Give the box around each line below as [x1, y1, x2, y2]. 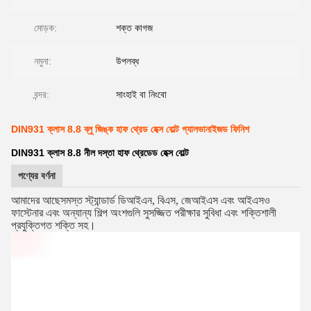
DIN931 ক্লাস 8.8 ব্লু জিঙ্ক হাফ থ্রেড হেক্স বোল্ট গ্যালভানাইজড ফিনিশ [11, 124, 249, 135]
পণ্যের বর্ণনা [18, 170, 56, 181]
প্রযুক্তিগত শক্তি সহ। [11, 219, 96, 231]
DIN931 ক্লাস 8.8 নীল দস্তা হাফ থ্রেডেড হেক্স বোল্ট [11, 147, 189, 158]
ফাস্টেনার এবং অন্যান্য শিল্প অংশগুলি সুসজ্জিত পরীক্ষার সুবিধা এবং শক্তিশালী [11, 207, 276, 219]
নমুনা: [34, 56, 51, 67]
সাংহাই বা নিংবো [116, 89, 167, 100]
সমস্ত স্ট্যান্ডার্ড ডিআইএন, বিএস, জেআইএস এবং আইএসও [60, 194, 270, 206]
